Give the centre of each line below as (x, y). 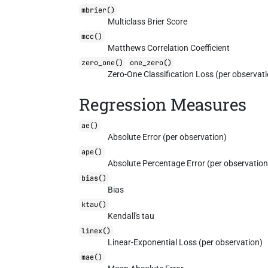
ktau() (94, 205)
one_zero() (151, 63)
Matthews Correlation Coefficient (169, 48)
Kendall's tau (131, 216)
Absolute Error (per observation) (167, 137)
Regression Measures (163, 104)
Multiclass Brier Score (148, 22)
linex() (96, 231)
